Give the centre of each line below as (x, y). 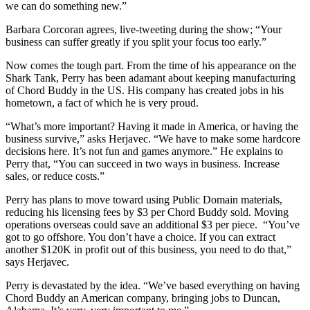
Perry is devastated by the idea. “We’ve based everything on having (153, 286)
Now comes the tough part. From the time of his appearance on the (151, 66)
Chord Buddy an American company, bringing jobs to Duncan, (143, 298)
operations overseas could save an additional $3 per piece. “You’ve (153, 225)
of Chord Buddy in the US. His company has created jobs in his (145, 91)
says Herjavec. (37, 262)
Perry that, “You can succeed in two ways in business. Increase (143, 164)
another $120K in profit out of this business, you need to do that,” (148, 250)
